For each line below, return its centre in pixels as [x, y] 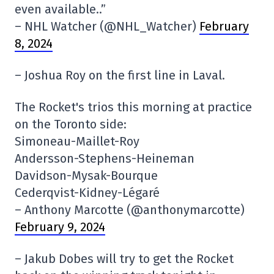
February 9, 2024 [60, 227]
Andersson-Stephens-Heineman [105, 159]
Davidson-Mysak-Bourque [86, 176]
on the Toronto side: [71, 124]
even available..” [60, 9]
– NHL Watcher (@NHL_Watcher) [107, 27]
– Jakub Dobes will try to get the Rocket [124, 259]
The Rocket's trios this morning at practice [133, 107]
